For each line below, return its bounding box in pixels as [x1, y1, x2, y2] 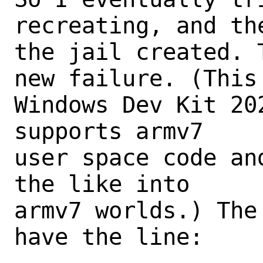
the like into [14, 170, 190, 197]
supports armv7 [14, 117, 203, 144]
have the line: [14, 223, 203, 250]
